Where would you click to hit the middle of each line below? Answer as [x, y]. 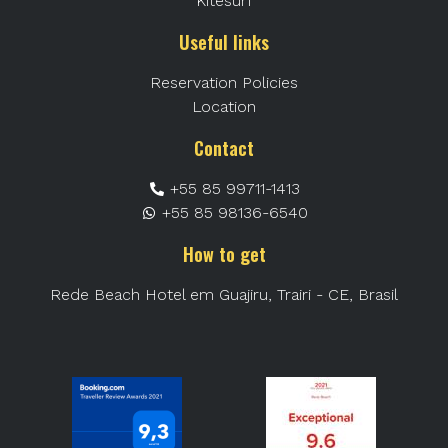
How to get [224, 253]
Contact [224, 147]
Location [224, 106]
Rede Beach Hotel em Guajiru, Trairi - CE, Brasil [224, 294]
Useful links [224, 41]
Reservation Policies [224, 82]
